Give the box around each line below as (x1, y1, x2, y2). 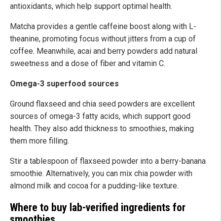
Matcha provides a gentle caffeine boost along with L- (10, 22, 196, 32)
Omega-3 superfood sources (10, 79, 119, 89)
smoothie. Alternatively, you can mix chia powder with (10, 169, 192, 179)
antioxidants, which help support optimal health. (10, 1, 172, 11)
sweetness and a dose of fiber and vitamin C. (10, 59, 165, 69)
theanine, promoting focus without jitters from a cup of (10, 34, 196, 44)
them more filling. (10, 136, 69, 146)
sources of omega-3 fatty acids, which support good (10, 111, 190, 121)
